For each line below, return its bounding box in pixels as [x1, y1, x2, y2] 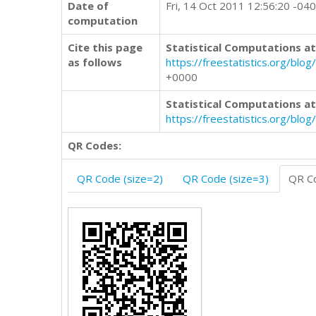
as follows [68, 55, 122, 69]
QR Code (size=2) [77, 171, 163, 186]
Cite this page [68, 40, 142, 54]
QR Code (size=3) [183, 171, 269, 186]
